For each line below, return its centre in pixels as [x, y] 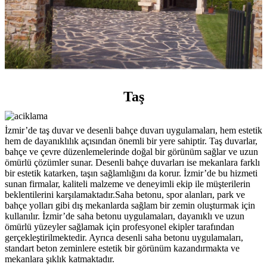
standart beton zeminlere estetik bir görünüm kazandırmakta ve [122, 249]
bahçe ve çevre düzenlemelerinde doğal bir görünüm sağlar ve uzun [131, 152]
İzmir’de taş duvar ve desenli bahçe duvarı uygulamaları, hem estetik [133, 131]
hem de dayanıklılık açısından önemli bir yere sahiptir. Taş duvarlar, [131, 141]
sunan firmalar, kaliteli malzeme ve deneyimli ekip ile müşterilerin [128, 184]
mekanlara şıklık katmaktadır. [60, 259]
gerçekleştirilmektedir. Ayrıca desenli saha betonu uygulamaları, [124, 238]
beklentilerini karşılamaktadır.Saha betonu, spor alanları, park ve [125, 195]
